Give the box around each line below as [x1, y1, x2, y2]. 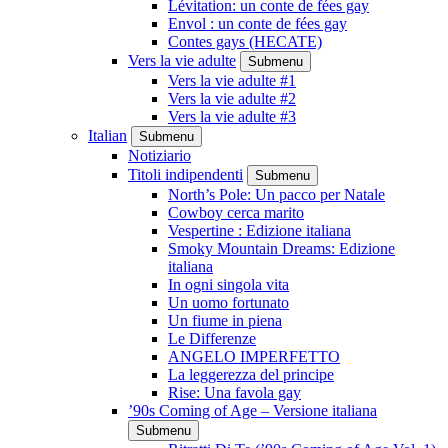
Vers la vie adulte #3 [168, 108, 296, 125]
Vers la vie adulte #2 [168, 90, 296, 107]
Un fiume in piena [168, 312, 282, 329]
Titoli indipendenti [128, 166, 243, 183]
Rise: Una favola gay [168, 384, 301, 401]
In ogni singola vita [168, 276, 289, 293]
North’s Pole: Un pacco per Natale [168, 186, 385, 203]
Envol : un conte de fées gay [168, 15, 347, 32]
